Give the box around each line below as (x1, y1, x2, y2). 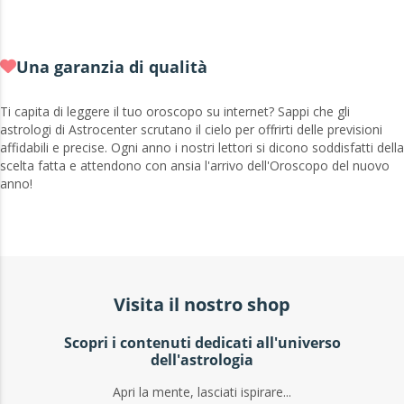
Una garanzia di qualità (16, 56, 207, 78)
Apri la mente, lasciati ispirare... (113, 383, 291, 401)
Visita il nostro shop (114, 292, 290, 317)
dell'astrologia (151, 350, 253, 371)
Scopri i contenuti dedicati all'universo (63, 333, 341, 353)
